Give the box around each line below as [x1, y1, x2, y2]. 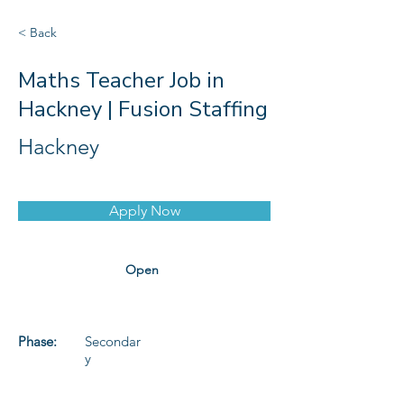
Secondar [85, 333, 141, 350]
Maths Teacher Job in [18, 66, 225, 95]
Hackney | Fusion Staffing [18, 95, 268, 124]
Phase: [18, 333, 57, 350]
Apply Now [108, 202, 180, 219]
